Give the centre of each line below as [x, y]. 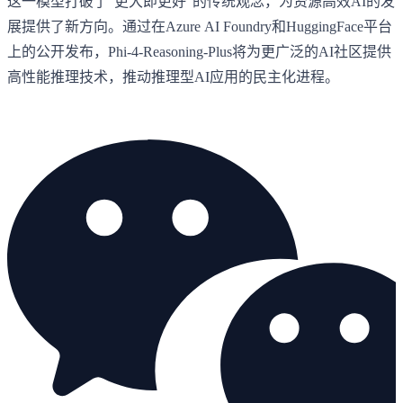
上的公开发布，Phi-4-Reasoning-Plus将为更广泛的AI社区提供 [199, 51]
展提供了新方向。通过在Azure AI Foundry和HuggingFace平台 [200, 26]
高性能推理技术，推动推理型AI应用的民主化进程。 [173, 76]
